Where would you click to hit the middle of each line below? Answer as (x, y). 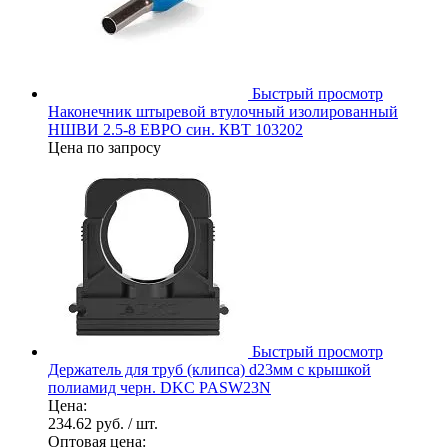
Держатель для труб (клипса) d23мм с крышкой (209, 369)
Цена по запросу (104, 147)
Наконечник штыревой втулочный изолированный (223, 111)
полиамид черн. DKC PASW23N (159, 387)
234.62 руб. (88, 423)
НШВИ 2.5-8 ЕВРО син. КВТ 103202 (175, 129)
